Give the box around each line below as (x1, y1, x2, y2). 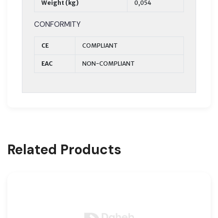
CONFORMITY (34, 19, 81, 29)
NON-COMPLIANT (82, 59, 135, 67)
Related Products (7, 140, 121, 159)
